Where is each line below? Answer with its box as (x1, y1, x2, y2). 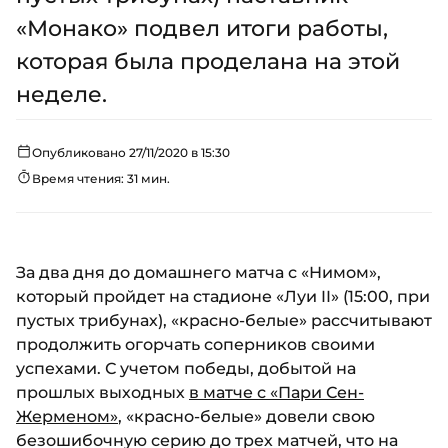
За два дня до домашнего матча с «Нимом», (16, 263, 381, 282)
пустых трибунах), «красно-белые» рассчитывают (16, 311, 432, 330)
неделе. (16, 81, 107, 108)
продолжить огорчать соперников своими (16, 335, 375, 354)
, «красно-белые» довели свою (118, 407, 375, 426)
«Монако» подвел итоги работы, (16, 15, 388, 42)
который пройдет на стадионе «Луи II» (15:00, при (16, 287, 430, 306)
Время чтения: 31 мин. (32, 171, 170, 186)
